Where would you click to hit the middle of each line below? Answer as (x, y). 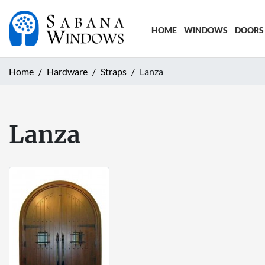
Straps (114, 71)
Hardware (67, 71)
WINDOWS (206, 30)
